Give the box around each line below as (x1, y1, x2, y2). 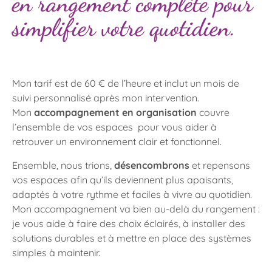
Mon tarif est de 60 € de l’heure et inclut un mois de (12, 77, 239, 90)
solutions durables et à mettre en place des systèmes (12, 231, 251, 244)
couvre (197, 106, 229, 119)
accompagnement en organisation (34, 106, 197, 119)
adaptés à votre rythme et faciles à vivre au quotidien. (12, 188, 252, 200)
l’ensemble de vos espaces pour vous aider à (12, 121, 217, 134)
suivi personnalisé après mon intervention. (12, 92, 199, 104)
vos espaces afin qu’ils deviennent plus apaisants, (12, 173, 233, 186)
